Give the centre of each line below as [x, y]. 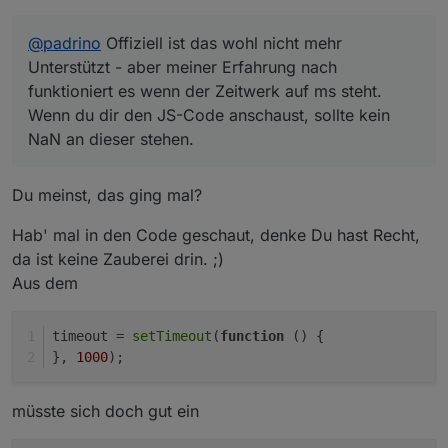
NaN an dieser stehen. [111, 138]
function [252, 335]
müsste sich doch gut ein [105, 410]
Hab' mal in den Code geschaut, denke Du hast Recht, [216, 234]
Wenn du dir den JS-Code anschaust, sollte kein [209, 114]
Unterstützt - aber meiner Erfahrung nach [182, 66]
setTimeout [172, 335]
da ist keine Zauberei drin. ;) [118, 258]
